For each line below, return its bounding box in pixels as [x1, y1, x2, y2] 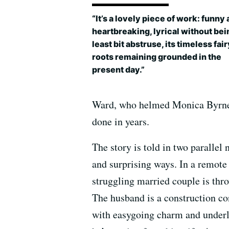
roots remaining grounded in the [92, 51, 221, 62]
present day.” [92, 64, 145, 75]
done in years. [92, 114, 149, 129]
